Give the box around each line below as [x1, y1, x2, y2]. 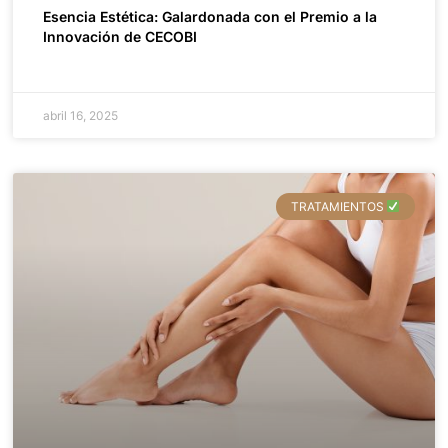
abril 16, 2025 [43, 108, 119, 124]
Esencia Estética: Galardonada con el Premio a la [43, 8, 378, 26]
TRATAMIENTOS [290, 199, 387, 215]
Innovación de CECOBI [43, 28, 198, 46]
